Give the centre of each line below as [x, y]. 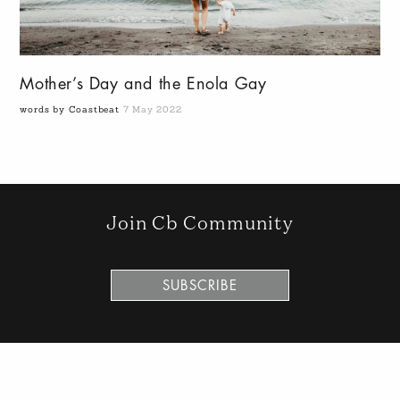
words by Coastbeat [71, 109]
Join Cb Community [200, 225]
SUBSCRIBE [200, 287]
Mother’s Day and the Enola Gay [143, 84]
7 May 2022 [152, 109]
